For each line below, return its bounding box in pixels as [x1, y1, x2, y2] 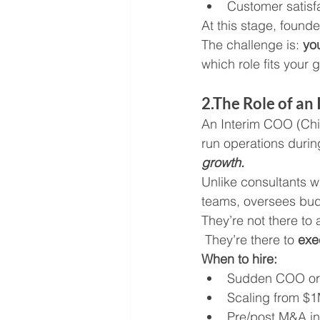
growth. [201, 154, 244, 171]
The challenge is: [201, 36, 303, 54]
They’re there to [205, 231, 298, 249]
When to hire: [201, 251, 277, 268]
